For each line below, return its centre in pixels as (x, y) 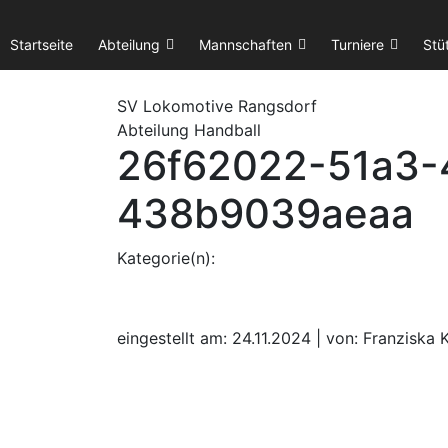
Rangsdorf (275, 106)
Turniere (357, 44)
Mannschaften (245, 44)
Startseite (41, 44)
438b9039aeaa (265, 213)
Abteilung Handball (189, 130)
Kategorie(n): (166, 258)
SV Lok (144, 106)
